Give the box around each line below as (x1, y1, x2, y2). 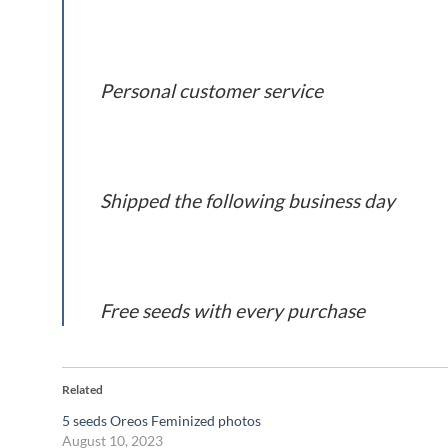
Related (62, 382, 103, 398)
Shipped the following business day (100, 189, 395, 213)
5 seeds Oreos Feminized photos (62, 412, 261, 430)
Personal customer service (100, 79, 323, 103)
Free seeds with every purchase (100, 299, 365, 323)
